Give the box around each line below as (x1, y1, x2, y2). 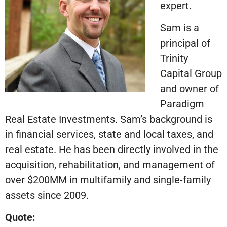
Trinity (160, 52, 188, 64)
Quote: (5, 211, 35, 224)
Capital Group (160, 67, 222, 80)
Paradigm (160, 97, 204, 110)
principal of (160, 36, 210, 49)
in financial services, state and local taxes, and (5, 128, 213, 140)
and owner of (160, 82, 219, 95)
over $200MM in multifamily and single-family (5, 173, 211, 186)
